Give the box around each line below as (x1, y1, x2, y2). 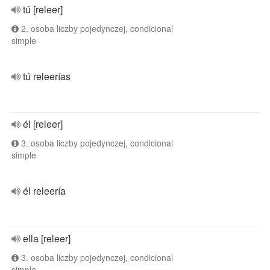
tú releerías (23, 69, 71, 83)
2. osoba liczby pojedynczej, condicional (19, 22, 173, 34)
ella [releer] (23, 231, 71, 245)
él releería (23, 184, 66, 198)
